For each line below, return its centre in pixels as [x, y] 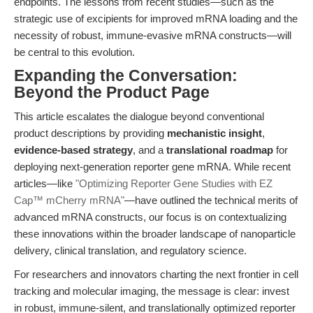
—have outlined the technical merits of [211, 200]
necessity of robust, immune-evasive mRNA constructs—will [153, 35]
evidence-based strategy [73, 150]
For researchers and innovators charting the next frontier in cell [156, 274]
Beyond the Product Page [112, 93]
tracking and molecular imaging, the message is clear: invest [152, 291]
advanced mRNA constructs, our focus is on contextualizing [150, 217]
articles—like [45, 183]
